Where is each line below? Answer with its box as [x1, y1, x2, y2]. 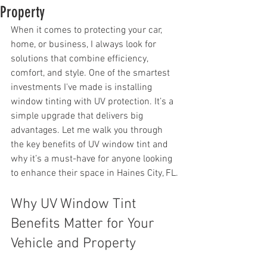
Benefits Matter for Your [11, 216, 158, 232]
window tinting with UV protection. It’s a [11, 96, 176, 108]
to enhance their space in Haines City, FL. [11, 167, 178, 179]
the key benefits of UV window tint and [11, 139, 170, 151]
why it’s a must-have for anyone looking [11, 153, 175, 165]
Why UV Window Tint [11, 196, 139, 213]
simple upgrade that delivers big [11, 110, 145, 122]
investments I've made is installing [11, 82, 154, 94]
